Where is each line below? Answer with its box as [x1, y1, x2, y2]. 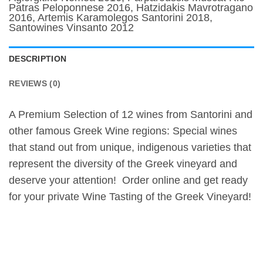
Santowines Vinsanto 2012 [9, 22, 134, 34]
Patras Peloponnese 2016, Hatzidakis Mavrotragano [9, 2, 253, 14]
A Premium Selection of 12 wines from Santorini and [9, 108, 252, 120]
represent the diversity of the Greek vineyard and [9, 157, 237, 170]
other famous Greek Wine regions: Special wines [9, 124, 237, 137]
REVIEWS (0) [9, 79, 61, 89]
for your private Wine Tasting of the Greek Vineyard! [9, 190, 251, 203]
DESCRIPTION [9, 54, 67, 64]
